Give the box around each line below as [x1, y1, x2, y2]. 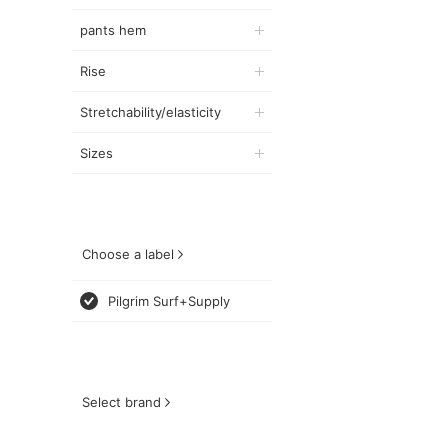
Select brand [82, 394, 161, 410]
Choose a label [82, 246, 174, 262]
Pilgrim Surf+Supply [108, 293, 230, 309]
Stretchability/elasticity [80, 104, 221, 120]
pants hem [80, 22, 146, 38]
